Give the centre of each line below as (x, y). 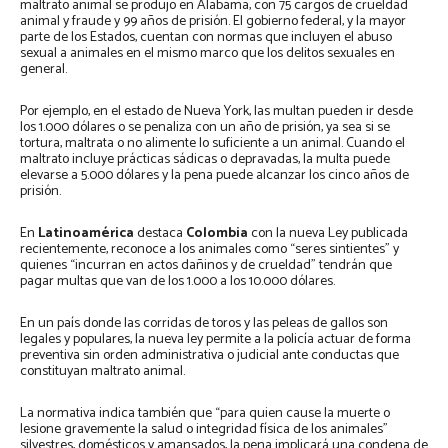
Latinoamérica (86, 234)
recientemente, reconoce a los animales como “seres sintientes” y (209, 250)
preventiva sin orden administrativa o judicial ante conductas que (209, 356)
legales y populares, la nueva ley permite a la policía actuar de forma (215, 340)
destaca (160, 234)
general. (43, 70)
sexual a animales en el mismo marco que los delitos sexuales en (207, 54)
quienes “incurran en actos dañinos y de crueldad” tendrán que (206, 266)
